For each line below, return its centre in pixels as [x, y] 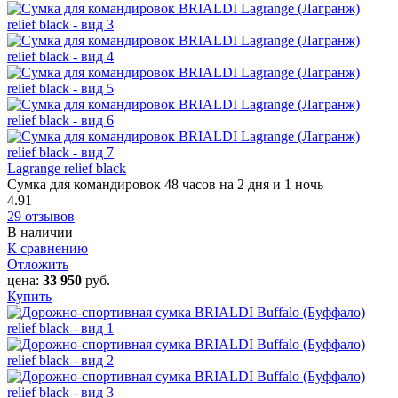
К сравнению [48, 248]
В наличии [40, 232]
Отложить [38, 264]
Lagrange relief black [67, 168]
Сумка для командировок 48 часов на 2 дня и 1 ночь [165, 184]
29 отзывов [41, 216]
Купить [29, 296]
